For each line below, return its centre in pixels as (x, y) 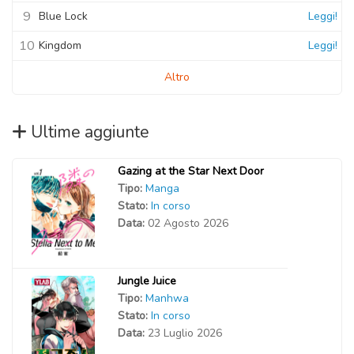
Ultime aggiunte (90, 132)
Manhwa (167, 298)
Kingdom (60, 45)
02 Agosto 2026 (188, 223)
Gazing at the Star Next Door (190, 171)
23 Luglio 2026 (185, 333)
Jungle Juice (147, 281)
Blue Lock (63, 16)
